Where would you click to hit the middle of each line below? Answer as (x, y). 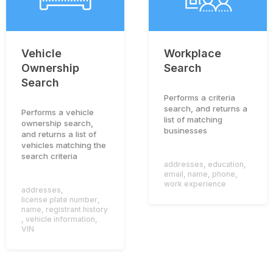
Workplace (193, 54)
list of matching (193, 120)
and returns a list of (59, 134)
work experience (195, 184)
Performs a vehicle (58, 112)
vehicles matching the (64, 145)
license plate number (59, 200)
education (226, 165)
